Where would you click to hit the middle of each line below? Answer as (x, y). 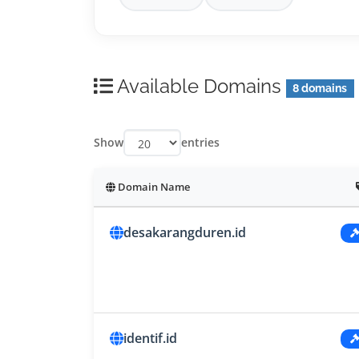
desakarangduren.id (185, 233)
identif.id (150, 339)
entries (200, 143)
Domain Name (153, 188)
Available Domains (200, 87)
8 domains (320, 89)
